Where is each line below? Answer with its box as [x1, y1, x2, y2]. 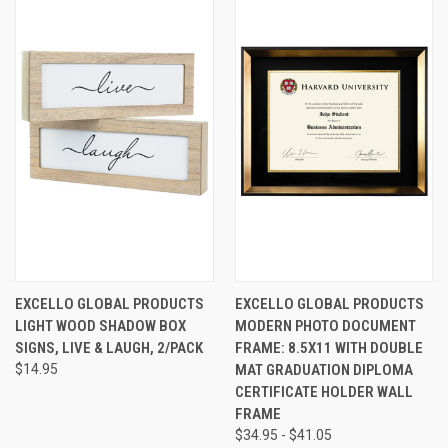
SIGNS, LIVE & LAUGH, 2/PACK [15, 338, 203, 357]
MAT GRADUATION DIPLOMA [234, 360, 413, 379]
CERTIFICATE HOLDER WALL [234, 382, 413, 401]
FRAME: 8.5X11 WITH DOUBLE [234, 338, 423, 357]
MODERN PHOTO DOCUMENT [234, 316, 416, 335]
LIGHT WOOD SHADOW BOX [15, 316, 186, 335]
